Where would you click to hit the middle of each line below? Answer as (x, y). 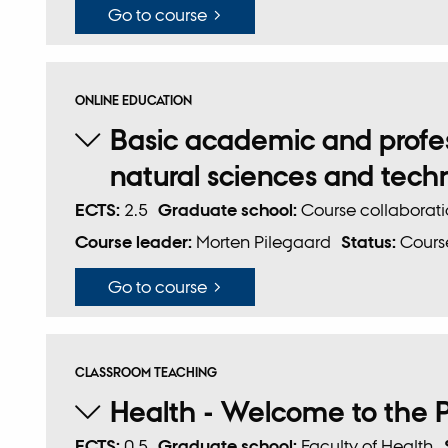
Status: (371, 241)
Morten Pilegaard (263, 241)
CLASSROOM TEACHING (145, 372)
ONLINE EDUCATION (133, 100)
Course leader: (135, 241)
